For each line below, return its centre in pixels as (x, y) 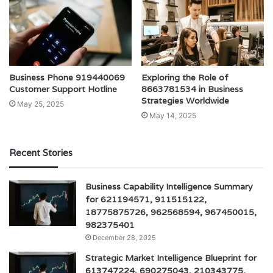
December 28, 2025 (124, 237)
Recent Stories (41, 152)
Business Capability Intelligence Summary (169, 186)
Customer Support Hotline (63, 89)
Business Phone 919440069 (67, 77)
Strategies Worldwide (185, 100)
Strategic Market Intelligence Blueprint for (171, 257)
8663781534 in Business (192, 89)
